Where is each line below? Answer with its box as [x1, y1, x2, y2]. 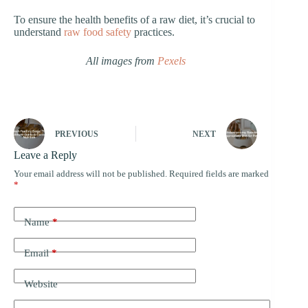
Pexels [157, 54, 186, 67]
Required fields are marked [169, 168, 269, 179]
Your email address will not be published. [14, 168, 167, 179]
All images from [85, 54, 157, 67]
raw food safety [64, 25, 131, 38]
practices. [131, 25, 175, 38]
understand [14, 25, 64, 38]
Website [24, 278, 58, 289]
